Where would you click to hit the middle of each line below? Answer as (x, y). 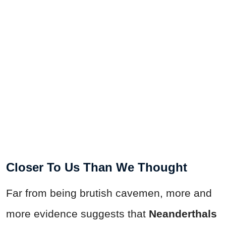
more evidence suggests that (77, 213)
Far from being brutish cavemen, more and (109, 193)
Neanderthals (183, 213)
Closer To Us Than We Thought (97, 167)
